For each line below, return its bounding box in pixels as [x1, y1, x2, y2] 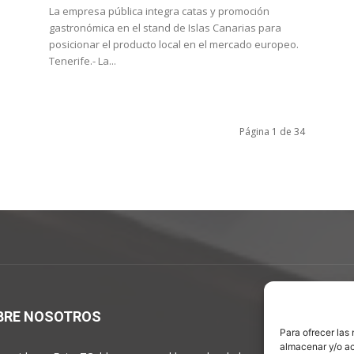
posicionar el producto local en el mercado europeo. [49, 37, 299, 51]
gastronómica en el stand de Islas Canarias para [49, 21, 281, 35]
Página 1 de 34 [239, 125, 305, 138]
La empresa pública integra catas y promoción [49, 4, 269, 18]
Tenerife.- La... [49, 54, 116, 68]
